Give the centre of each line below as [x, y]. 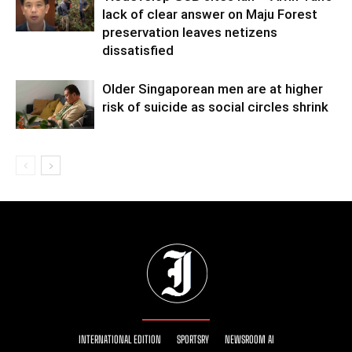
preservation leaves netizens [190, 32]
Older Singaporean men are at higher [213, 89]
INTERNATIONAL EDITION [119, 339]
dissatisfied [138, 50]
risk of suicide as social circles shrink [215, 107]
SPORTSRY [192, 339]
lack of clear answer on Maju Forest [210, 14]
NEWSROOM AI [249, 339]
